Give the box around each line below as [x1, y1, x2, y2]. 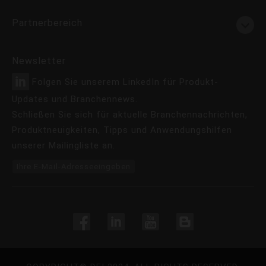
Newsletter [12, 55, 66, 66]
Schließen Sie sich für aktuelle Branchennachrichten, [12, 109, 248, 120]
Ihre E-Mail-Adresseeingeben [17, 161, 131, 171]
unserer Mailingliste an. [12, 140, 115, 151]
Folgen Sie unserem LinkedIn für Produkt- [32, 77, 218, 88]
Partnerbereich [12, 17, 83, 28]
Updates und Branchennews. [12, 93, 138, 104]
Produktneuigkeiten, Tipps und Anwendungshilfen [12, 124, 232, 135]
